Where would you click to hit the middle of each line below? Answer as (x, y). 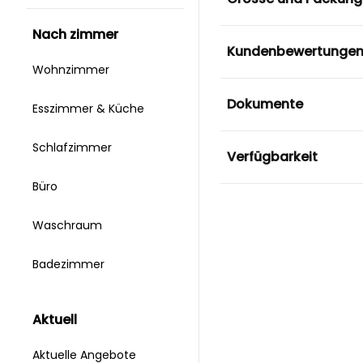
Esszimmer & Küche (90, 109)
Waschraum (69, 226)
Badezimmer (70, 265)
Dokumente (265, 104)
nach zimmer (80, 35)
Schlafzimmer (74, 148)
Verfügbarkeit (272, 156)
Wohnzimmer (73, 70)
